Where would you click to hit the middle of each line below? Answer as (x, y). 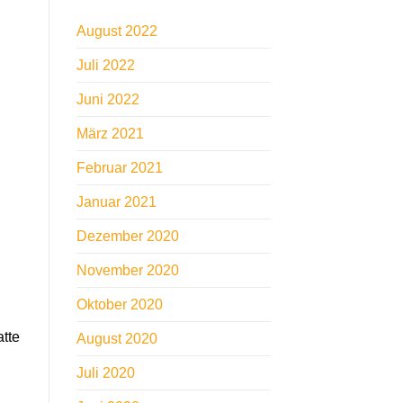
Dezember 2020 (127, 237)
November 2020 (127, 271)
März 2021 (110, 134)
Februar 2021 (119, 168)
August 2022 (116, 31)
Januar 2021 (116, 202)
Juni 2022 (107, 100)
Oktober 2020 (119, 305)
